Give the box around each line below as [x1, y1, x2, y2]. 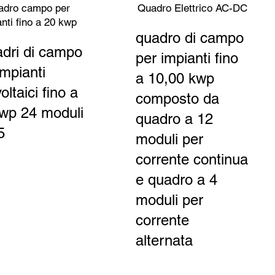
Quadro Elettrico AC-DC [137, 2, 247, 14]
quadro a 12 [135, 110, 213, 127]
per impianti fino [135, 50, 238, 66]
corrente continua [135, 151, 248, 168]
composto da [135, 90, 219, 107]
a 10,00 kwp [135, 70, 214, 87]
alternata [135, 232, 193, 249]
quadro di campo [135, 29, 244, 46]
